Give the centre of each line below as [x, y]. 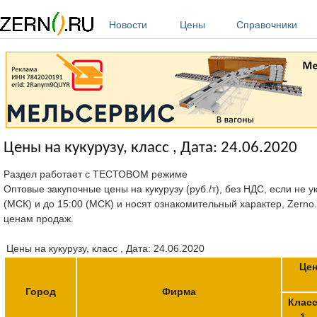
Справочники [267, 25]
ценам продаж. [39, 218]
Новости [128, 25]
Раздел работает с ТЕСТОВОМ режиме [96, 174]
